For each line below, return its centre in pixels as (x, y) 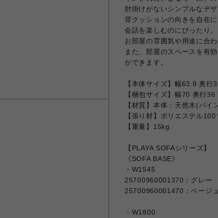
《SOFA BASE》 (152, 159)
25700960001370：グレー (169, 180)
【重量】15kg (147, 127)
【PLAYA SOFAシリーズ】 (168, 148)
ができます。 (146, 62)
